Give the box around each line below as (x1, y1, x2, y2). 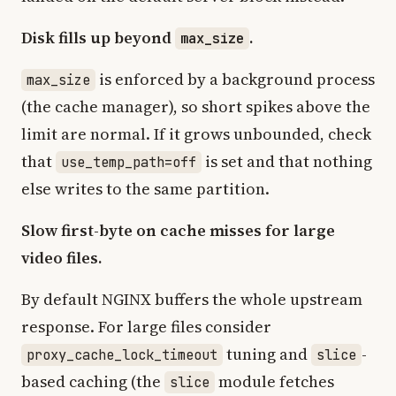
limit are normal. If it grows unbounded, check (21, 123, 371, 145)
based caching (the (21, 370, 164, 392)
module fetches (215, 370, 334, 392)
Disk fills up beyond (21, 27, 175, 49)
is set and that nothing (202, 150, 372, 172)
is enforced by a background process (95, 68, 375, 90)
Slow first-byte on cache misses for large (21, 219, 335, 241)
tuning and (223, 343, 311, 365)
